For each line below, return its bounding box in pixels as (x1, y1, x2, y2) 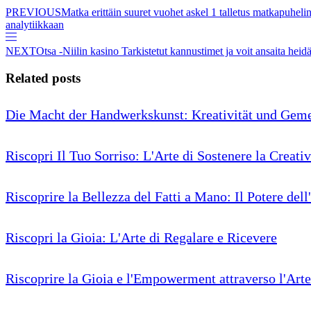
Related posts (6, 70, 81, 85)
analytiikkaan (6, 19, 64, 31)
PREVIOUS (6, 6, 61, 19)
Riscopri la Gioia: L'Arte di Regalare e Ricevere (6, 229, 277, 245)
